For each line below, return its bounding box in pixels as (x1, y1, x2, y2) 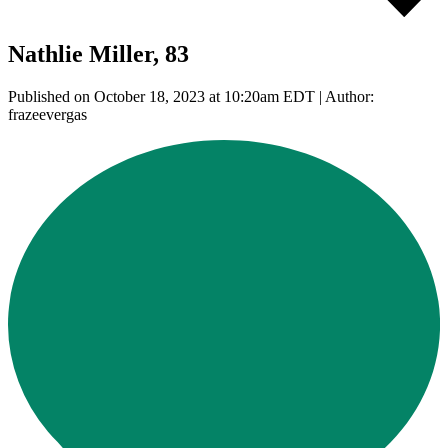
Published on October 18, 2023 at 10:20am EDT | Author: (8, 87, 374, 105)
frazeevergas (8, 105, 87, 123)
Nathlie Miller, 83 (8, 40, 189, 67)
